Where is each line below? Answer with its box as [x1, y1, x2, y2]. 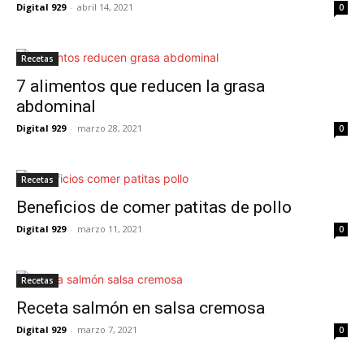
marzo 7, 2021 [77, 323, 137, 336]
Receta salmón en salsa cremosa [16, 298, 265, 318]
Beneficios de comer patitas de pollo [16, 197, 292, 217]
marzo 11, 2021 [77, 223, 142, 235]
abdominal [16, 97, 96, 116]
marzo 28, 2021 [77, 122, 142, 134]
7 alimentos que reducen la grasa [16, 76, 265, 96]
